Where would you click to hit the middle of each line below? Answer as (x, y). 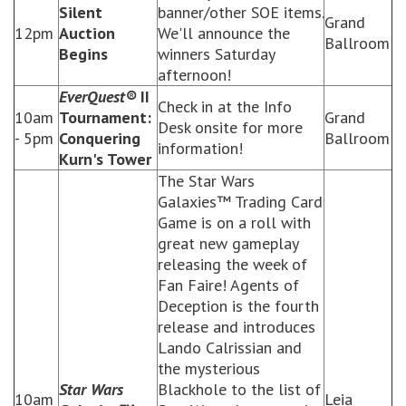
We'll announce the (224, 33)
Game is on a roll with (234, 222)
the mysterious (209, 368)
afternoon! (194, 75)
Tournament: (105, 117)
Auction (87, 33)
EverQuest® (97, 97)
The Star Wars (206, 181)
